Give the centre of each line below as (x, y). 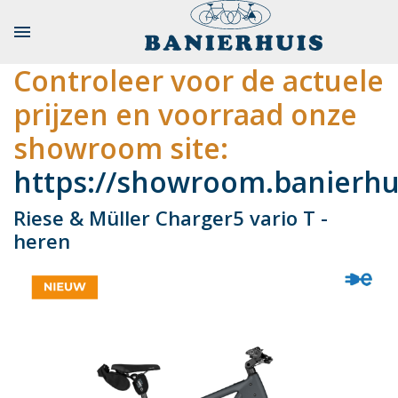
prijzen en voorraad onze (185, 114)
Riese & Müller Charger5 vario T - (171, 217)
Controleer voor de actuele (199, 80)
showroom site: (121, 147)
